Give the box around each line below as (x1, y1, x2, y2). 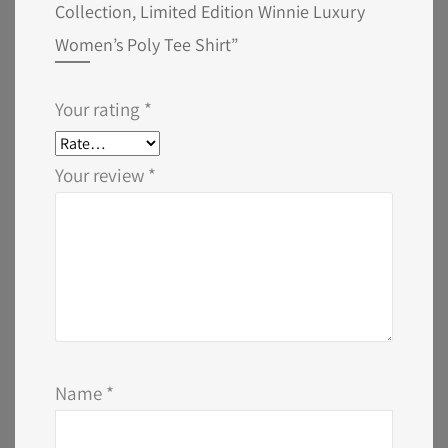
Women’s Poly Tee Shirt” (55, 32, 238, 56)
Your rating (55, 96, 144, 121)
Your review (55, 162, 148, 187)
